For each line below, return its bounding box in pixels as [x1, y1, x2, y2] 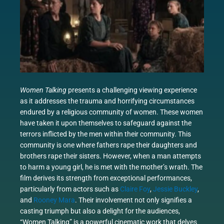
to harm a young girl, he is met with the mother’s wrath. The [20, 163, 202, 171]
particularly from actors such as [20, 185, 120, 193]
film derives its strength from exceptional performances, [20, 174, 192, 182]
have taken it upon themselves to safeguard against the [20, 119, 191, 127]
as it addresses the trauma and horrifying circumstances [20, 97, 194, 105]
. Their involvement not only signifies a [75, 196, 192, 204]
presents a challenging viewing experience [66, 86, 197, 94]
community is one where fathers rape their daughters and [20, 141, 197, 149]
